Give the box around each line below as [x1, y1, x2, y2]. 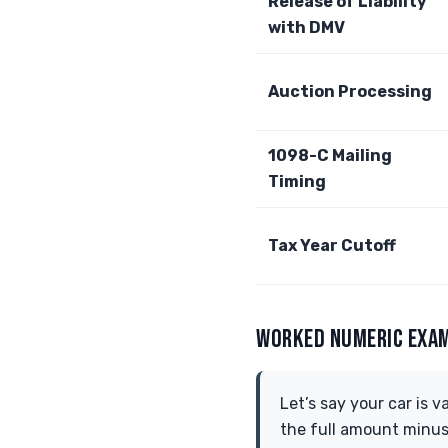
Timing [268, 172, 326, 191]
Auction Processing [268, 82, 432, 101]
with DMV [268, 18, 345, 37]
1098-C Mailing [268, 146, 392, 165]
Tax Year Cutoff [268, 236, 396, 255]
